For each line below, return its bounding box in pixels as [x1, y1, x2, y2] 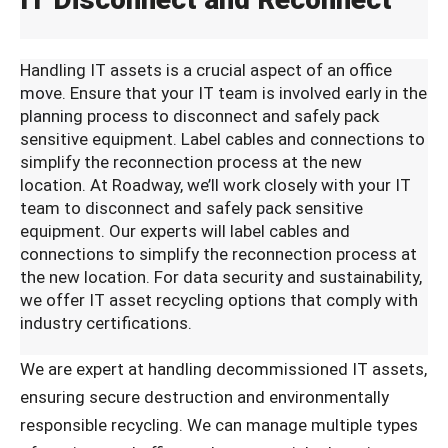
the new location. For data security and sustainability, [20, 266, 422, 287]
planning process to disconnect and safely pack [20, 105, 379, 126]
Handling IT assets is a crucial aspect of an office [20, 59, 392, 80]
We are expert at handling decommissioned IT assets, [20, 358, 427, 379]
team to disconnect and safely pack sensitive [20, 197, 363, 218]
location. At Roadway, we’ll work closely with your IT [20, 174, 411, 195]
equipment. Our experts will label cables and [20, 220, 350, 241]
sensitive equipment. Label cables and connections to [20, 128, 425, 149]
